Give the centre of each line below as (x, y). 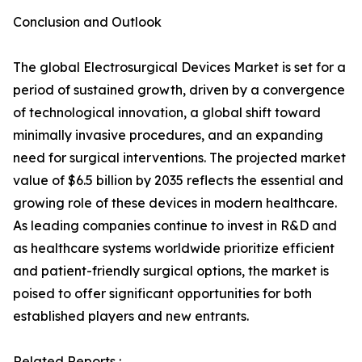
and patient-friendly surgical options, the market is (171, 271)
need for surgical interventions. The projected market (179, 158)
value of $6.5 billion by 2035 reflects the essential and (178, 181)
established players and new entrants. (131, 316)
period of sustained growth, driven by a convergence (179, 90)
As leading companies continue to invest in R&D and (175, 226)
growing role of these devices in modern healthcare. (175, 203)
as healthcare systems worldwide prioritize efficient (174, 248)
